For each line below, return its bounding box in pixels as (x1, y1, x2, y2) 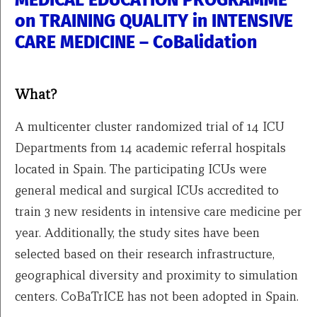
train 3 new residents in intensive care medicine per (15, 203, 302, 220)
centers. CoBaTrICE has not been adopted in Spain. (15, 288, 299, 305)
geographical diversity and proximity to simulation (15, 267, 298, 284)
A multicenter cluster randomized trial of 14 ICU (15, 118, 284, 135)
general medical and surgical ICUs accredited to (15, 182, 279, 199)
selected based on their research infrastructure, (15, 246, 275, 263)
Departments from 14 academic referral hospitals (15, 139, 286, 156)
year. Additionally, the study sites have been (15, 224, 260, 241)
